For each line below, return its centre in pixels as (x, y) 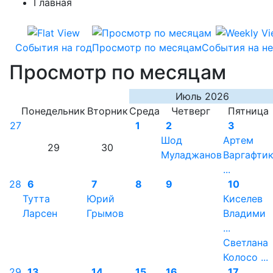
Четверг (191, 111)
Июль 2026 (202, 96)
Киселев (243, 199)
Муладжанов (191, 155)
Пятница (248, 111)
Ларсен (40, 213)
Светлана (246, 243)
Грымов (105, 213)
